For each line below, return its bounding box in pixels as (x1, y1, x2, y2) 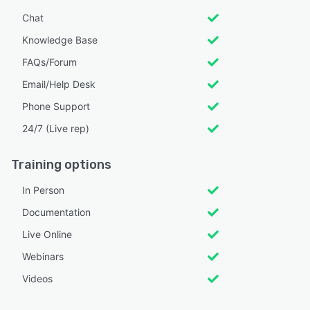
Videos (22, 273, 53, 285)
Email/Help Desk (22, 78, 95, 91)
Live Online (22, 228, 72, 241)
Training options (11, 157, 111, 173)
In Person (22, 184, 64, 197)
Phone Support (22, 100, 90, 113)
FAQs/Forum (22, 56, 77, 69)
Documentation (22, 206, 91, 219)
